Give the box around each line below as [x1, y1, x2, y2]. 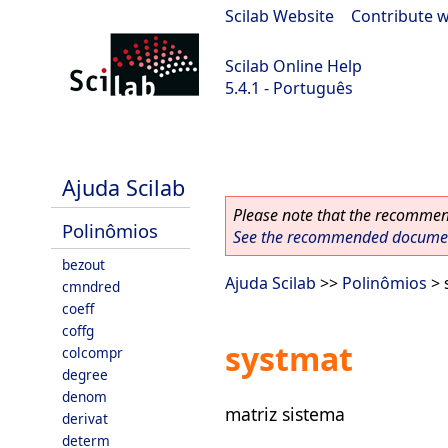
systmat [225, 337, 353, 381]
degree [62, 365, 108, 384]
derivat [62, 409, 108, 428]
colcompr [62, 343, 123, 362]
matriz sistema [225, 401, 345, 426]
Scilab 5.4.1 [10, 130, 93, 152]
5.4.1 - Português [225, 77, 353, 99]
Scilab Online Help [225, 55, 362, 77]
